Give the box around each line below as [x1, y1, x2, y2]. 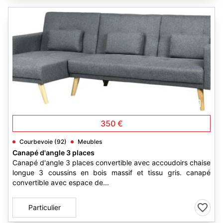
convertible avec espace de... [12, 178, 109, 187]
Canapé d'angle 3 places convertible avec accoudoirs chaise [12, 158, 211, 167]
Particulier [28, 203, 61, 212]
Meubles [78, 138, 102, 145]
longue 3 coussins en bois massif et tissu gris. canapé [12, 168, 211, 177]
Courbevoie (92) [19, 138, 67, 145]
